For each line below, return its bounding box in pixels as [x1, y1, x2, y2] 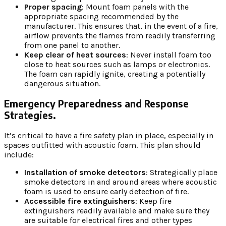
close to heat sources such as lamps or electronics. [24, 60, 210, 70]
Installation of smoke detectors [24, 167, 146, 177]
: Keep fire [135, 196, 172, 206]
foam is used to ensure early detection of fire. [24, 186, 189, 196]
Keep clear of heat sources [24, 50, 126, 60]
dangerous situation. [24, 79, 100, 89]
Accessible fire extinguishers [24, 196, 135, 206]
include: [4, 149, 34, 159]
